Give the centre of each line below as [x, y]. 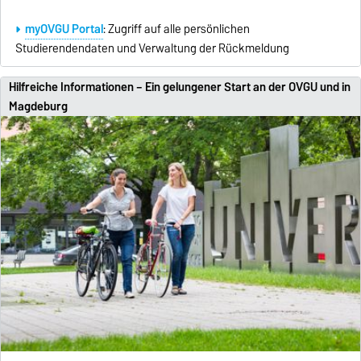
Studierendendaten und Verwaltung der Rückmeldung [152, 49]
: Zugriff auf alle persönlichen [176, 29]
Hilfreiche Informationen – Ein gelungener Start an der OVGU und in [179, 87]
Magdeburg [38, 106]
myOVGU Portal [64, 29]
